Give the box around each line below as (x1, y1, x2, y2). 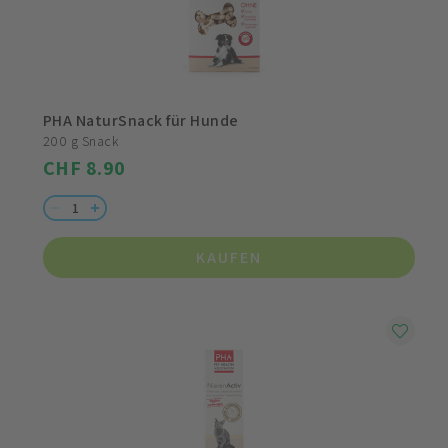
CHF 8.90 (43, 155, 126, 181)
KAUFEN (196, 247, 262, 268)
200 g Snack (43, 132, 119, 150)
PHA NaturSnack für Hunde (43, 110, 239, 131)
